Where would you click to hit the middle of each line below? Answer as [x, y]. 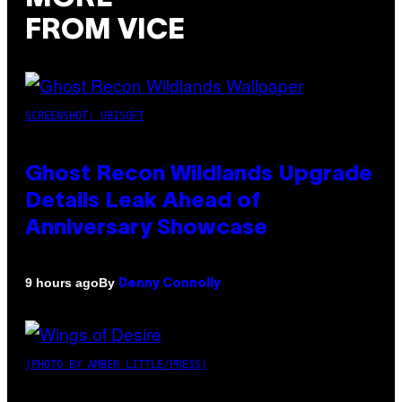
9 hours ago [62, 283]
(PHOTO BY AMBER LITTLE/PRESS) [116, 364]
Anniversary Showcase [146, 228]
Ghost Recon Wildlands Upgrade [199, 175]
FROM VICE [105, 31]
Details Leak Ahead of [143, 201]
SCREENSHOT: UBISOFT [85, 115]
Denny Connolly [170, 284]
